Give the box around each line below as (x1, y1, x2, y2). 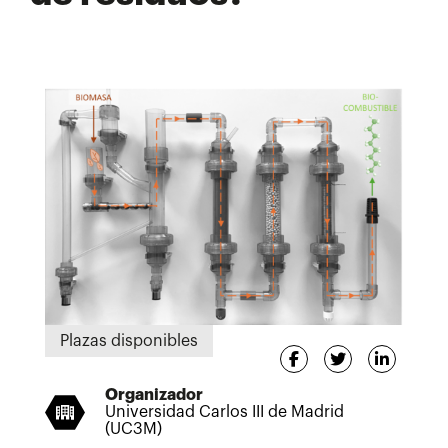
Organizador (105, 386, 203, 403)
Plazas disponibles (60, 332, 198, 349)
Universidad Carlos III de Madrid (105, 403, 344, 420)
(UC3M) (105, 420, 162, 437)
